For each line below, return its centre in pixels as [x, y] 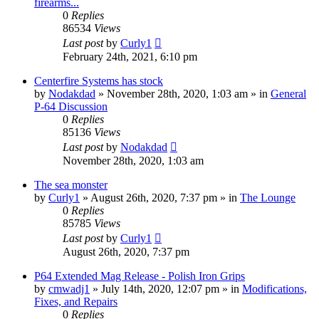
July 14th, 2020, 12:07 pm [160, 288]
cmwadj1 [69, 288]
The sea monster [71, 184]
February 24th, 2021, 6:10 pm [130, 56]
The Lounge [268, 197]
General [288, 93]
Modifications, [274, 288]
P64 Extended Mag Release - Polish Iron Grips [140, 276]
